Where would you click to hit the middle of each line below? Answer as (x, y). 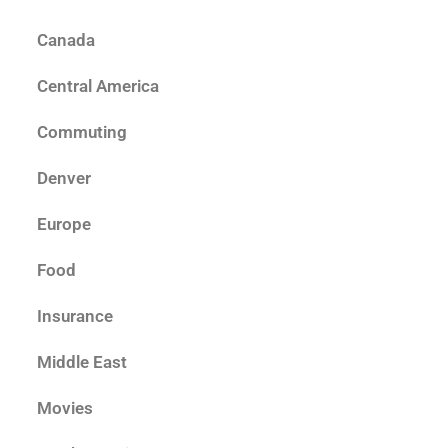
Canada (66, 39)
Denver (64, 177)
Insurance (75, 315)
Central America (98, 85)
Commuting (82, 131)
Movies (65, 407)
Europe (64, 223)
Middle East (82, 361)
